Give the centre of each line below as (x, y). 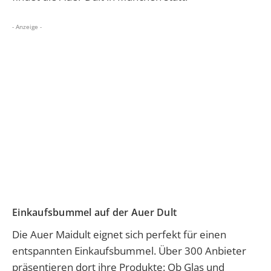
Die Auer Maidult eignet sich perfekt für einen (119, 235)
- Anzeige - (27, 27)
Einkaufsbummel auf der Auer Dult (94, 213)
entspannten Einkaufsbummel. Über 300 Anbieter (129, 251)
